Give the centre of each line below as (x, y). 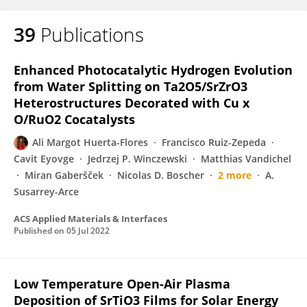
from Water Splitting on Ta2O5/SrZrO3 (131, 86)
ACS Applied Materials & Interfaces (90, 219)
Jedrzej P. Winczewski (137, 159)
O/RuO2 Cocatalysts (74, 119)
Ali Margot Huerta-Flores (90, 142)
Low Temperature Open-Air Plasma (122, 284)
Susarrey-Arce (46, 192)
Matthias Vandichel (246, 159)
